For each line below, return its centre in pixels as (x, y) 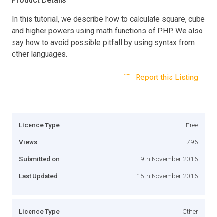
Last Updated (38, 176)
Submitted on (39, 159)
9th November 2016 (169, 159)
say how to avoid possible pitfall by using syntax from (103, 42)
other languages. (39, 54)
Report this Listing (167, 77)
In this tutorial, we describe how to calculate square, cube (108, 19)
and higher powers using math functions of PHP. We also (107, 31)
